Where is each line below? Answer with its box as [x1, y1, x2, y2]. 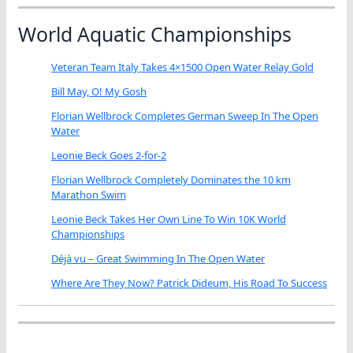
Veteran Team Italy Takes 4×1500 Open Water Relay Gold [51, 60, 314, 75]
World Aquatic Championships [17, 20, 292, 47]
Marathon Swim [51, 188, 127, 203]
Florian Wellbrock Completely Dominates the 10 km [51, 173, 292, 188]
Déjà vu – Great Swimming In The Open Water [51, 251, 266, 266]
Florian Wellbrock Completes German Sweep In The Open [51, 109, 319, 124]
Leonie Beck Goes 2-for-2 [51, 148, 167, 163]
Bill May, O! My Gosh [51, 84, 147, 99]
